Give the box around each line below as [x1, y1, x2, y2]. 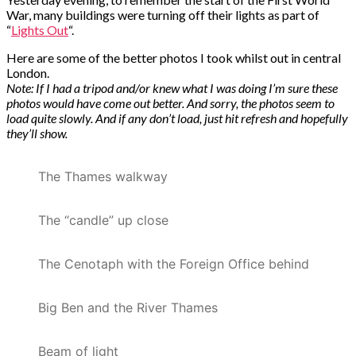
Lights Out [11, 21, 68, 37]
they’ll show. [6, 125, 68, 141]
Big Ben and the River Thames [38, 299, 218, 315]
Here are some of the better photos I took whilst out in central [6, 49, 341, 65]
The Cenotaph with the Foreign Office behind [38, 255, 309, 272]
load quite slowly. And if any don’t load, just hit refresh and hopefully [6, 110, 348, 126]
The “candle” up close [38, 211, 168, 228]
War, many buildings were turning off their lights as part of [6, 6, 319, 22]
